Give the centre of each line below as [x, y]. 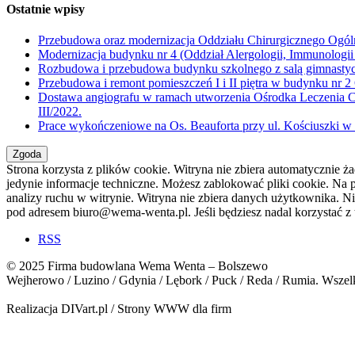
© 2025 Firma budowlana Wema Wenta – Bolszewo [137, 266]
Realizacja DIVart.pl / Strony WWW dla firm [119, 309]
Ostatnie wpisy [46, 10]
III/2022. [60, 112]
